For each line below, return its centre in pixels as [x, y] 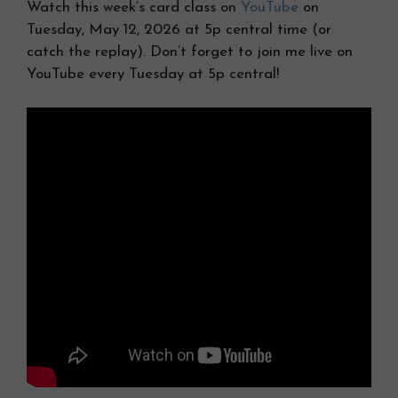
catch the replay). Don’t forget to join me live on [190, 52]
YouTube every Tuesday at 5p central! [153, 74]
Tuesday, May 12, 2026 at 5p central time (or [179, 29]
